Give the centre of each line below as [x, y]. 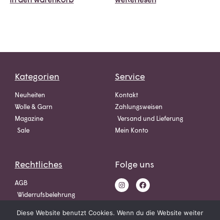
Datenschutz [33, 206]
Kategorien [37, 76]
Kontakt [126, 95]
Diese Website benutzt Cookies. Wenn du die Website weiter [110, 213]
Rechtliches [39, 164]
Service [130, 76]
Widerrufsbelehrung [46, 194]
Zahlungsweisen [139, 106]
